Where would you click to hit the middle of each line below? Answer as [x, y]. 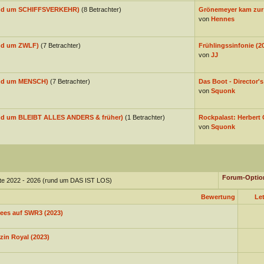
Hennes [222, 19]
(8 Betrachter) [101, 9]
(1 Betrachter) [145, 117]
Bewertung [218, 197]
